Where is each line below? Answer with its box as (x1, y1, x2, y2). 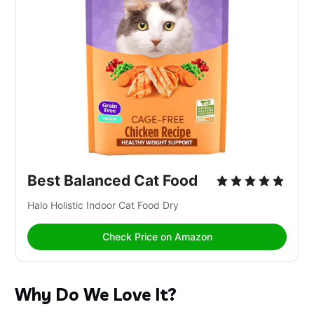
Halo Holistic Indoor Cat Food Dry (27, 198, 182, 211)
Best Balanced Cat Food (27, 171, 198, 189)
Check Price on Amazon (102, 230, 212, 243)
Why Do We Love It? (15, 283, 177, 305)
